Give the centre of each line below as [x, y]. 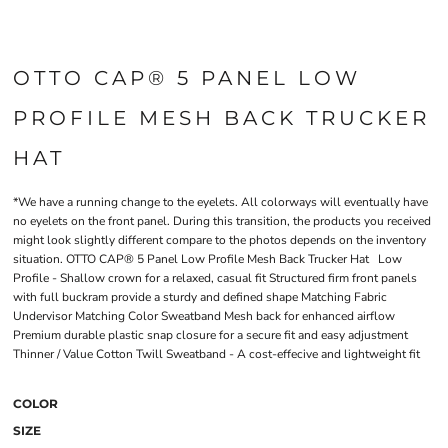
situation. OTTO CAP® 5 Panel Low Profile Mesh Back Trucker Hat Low [207, 259]
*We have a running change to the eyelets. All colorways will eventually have [220, 202]
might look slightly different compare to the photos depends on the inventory [219, 240]
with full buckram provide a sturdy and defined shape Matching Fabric [200, 297]
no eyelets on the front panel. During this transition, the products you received [222, 221]
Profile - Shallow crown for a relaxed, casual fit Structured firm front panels [215, 278]
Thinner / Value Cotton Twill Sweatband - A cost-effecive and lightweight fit [216, 354]
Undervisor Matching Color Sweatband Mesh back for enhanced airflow [204, 316]
